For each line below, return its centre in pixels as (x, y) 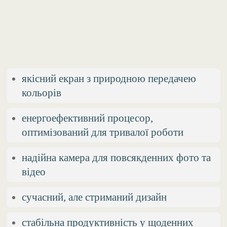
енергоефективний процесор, (88, 118)
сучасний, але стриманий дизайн (94, 197)
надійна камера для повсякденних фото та (117, 157)
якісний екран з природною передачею (109, 78)
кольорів (42, 92)
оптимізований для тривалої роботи (103, 132)
